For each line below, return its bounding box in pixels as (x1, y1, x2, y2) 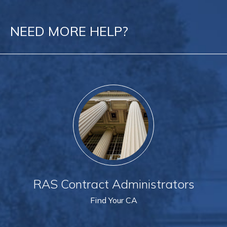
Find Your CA (90, 195, 137, 205)
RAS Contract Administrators (32, 176, 195, 192)
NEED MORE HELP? (10, 23, 128, 40)
